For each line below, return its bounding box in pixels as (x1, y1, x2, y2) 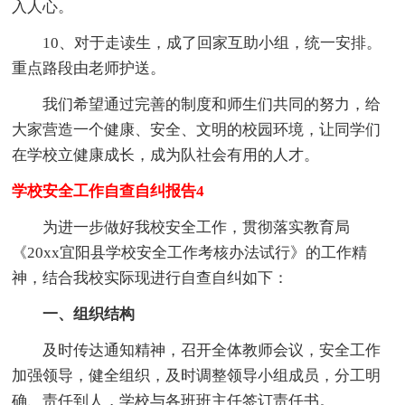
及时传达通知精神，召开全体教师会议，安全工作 (42, 342, 381, 360)
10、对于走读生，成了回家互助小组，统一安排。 (42, 34, 382, 52)
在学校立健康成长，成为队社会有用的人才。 (12, 146, 320, 165)
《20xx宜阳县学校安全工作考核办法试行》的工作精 (12, 244, 368, 262)
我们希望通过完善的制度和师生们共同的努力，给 (42, 96, 381, 114)
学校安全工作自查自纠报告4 (12, 183, 205, 201)
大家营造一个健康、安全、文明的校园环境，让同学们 (12, 121, 381, 139)
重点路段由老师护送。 (12, 60, 166, 78)
